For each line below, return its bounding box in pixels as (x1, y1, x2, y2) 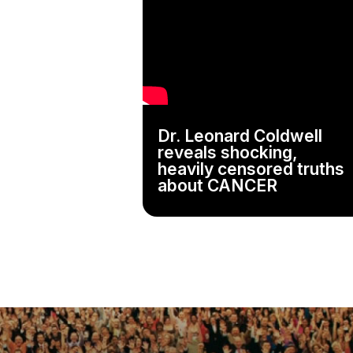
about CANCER (158, 176, 278, 196)
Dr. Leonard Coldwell (158, 126, 323, 147)
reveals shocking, (158, 143, 299, 163)
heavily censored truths (158, 159, 345, 180)
